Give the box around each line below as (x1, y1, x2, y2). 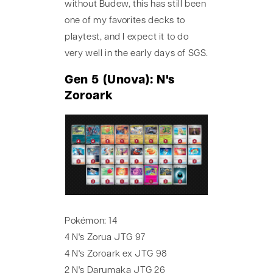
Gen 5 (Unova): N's (65, 74, 175, 87)
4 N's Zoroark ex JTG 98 (65, 250, 167, 260)
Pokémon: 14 (65, 217, 118, 227)
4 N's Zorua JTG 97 (65, 233, 146, 243)
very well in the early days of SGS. (65, 49, 209, 59)
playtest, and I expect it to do (65, 33, 189, 43)
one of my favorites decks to (65, 16, 185, 26)
